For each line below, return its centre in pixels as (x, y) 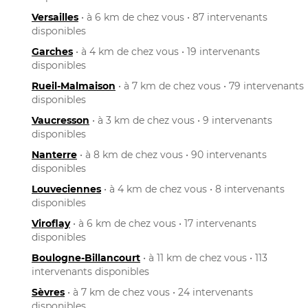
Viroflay (51, 223)
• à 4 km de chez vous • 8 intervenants (193, 189)
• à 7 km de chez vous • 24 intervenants (159, 292)
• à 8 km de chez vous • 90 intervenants (172, 154)
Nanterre (54, 154)
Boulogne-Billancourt (86, 257)
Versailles (55, 17)
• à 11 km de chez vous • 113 (204, 257)
